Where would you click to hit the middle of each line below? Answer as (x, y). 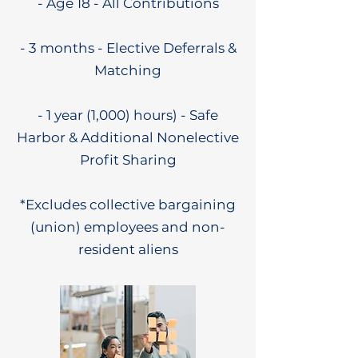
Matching (128, 70)
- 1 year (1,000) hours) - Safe (128, 115)
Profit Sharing (128, 160)
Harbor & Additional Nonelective (128, 137)
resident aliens (128, 249)
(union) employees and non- (128, 227)
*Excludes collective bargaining (128, 205)
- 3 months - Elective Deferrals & (128, 48)
